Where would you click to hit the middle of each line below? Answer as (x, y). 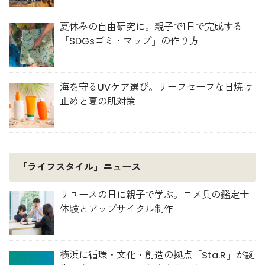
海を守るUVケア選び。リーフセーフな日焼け (156, 88)
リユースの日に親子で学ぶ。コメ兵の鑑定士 (155, 195)
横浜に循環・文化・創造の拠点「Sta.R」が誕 (157, 256)
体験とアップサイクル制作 (117, 209)
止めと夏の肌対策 (98, 102)
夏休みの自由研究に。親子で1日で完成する (151, 27)
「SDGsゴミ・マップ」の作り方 (130, 41)
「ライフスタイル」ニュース (79, 167)
